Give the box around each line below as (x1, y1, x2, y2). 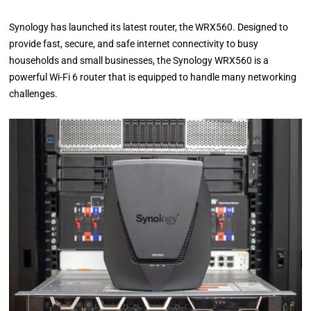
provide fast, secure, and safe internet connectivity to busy (9, 38, 259, 49)
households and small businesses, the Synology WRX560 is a (9, 55, 269, 66)
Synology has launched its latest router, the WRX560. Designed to (9, 22, 289, 33)
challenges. (9, 88, 58, 99)
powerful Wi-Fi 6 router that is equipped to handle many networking (9, 72, 297, 83)
